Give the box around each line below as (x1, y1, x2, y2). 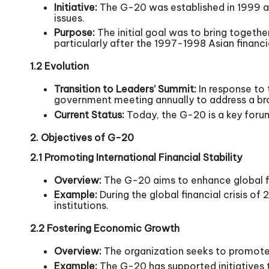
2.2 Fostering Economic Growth (30, 222, 180, 235)
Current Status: (54, 108, 124, 121)
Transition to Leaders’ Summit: (54, 83, 196, 95)
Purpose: (54, 26, 95, 39)
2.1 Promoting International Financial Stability (30, 151, 242, 163)
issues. (54, 12, 85, 24)
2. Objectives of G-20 (30, 131, 134, 144)
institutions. (54, 199, 109, 212)
